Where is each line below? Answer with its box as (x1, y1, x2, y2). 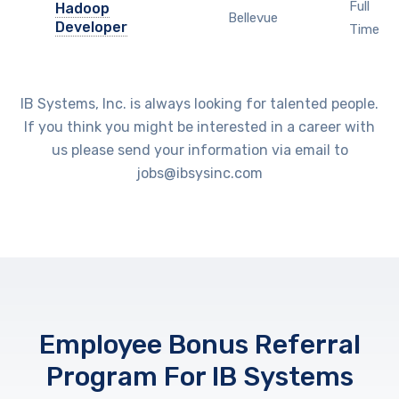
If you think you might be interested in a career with (24, 118, 375, 135)
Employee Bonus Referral (38, 328, 361, 361)
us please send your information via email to (51, 141, 348, 159)
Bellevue (228, 9, 279, 26)
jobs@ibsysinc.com (136, 164, 263, 182)
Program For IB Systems (45, 360, 354, 393)
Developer (55, 18, 128, 36)
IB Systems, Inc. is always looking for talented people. (20, 94, 379, 112)
